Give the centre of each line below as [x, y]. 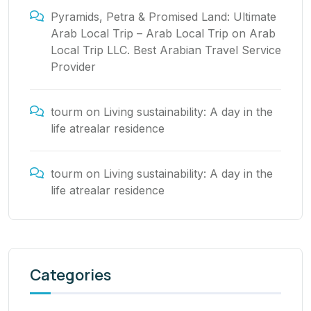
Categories [70, 275]
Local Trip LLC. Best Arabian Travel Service [166, 50]
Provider [73, 66]
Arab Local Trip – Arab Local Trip [140, 33]
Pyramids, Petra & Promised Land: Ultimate [163, 16]
